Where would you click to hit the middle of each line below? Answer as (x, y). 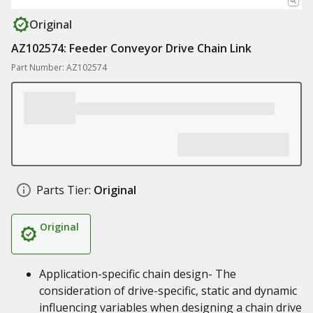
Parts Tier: (64, 190)
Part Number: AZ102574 (59, 67)
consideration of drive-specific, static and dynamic (168, 291)
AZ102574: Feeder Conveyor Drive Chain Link (131, 48)
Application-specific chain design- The (138, 274)
